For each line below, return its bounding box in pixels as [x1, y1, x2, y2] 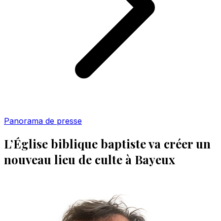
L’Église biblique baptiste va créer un [4, 135, 211, 151]
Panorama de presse [4, 116, 82, 126]
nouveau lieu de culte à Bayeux [4, 151, 175, 167]
